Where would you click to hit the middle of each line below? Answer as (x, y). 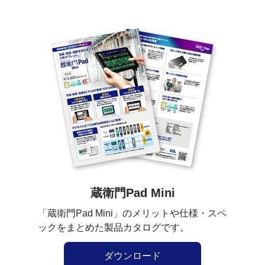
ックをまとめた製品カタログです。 (114, 227)
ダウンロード (132, 256)
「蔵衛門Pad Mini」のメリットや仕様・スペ (132, 213)
